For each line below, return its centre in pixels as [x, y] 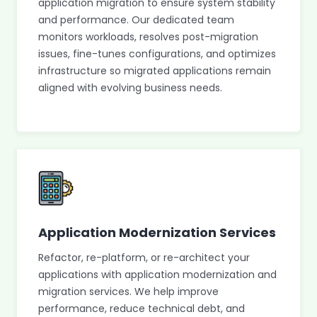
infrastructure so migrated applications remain [155, 71]
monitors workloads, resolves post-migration [148, 37]
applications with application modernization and [157, 275]
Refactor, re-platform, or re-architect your [144, 258]
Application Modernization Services [157, 232]
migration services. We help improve [128, 292]
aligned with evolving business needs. [130, 88]
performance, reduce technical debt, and [142, 309]
